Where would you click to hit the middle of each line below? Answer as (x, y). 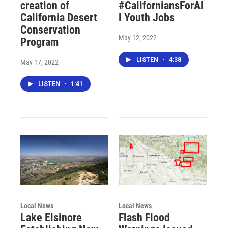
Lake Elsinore (51, 217)
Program (39, 42)
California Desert (59, 18)
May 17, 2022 (39, 62)
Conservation (50, 30)
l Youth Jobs (146, 18)
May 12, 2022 (137, 38)
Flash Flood (144, 217)
